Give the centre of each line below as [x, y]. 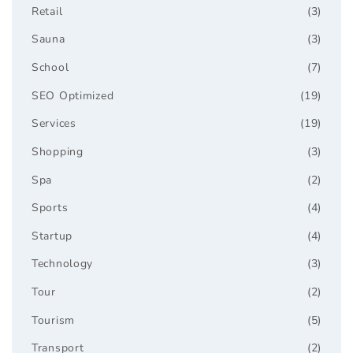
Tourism [54, 320]
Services [54, 124]
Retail [47, 11]
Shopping [58, 151]
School [50, 68]
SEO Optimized [73, 95]
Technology [63, 264]
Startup [52, 236]
